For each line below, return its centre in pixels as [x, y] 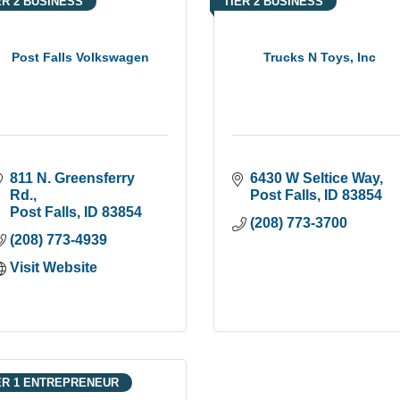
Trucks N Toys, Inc [320, 57]
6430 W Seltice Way [315, 178]
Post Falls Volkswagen [80, 57]
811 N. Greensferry [73, 178]
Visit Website [54, 267]
